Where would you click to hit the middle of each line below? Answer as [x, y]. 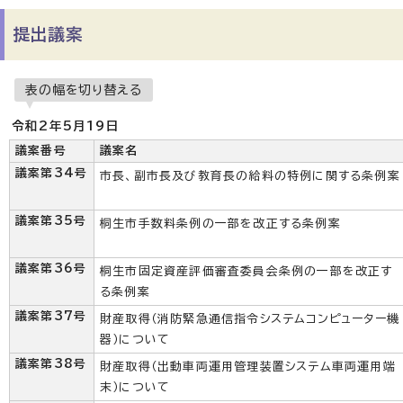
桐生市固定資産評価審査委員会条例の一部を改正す [246, 271]
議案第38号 [51, 364]
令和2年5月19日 [66, 126]
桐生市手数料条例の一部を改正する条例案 [220, 224]
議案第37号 [51, 316]
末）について [135, 387]
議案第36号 [51, 269]
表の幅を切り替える [84, 90]
